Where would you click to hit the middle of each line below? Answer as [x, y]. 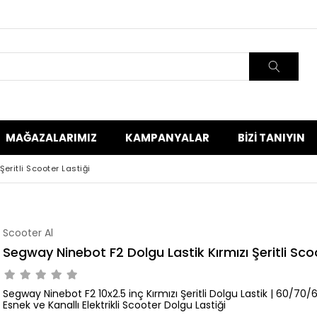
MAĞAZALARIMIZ [51, 138]
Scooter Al [28, 233]
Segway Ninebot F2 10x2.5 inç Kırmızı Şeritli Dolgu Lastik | [139, 294]
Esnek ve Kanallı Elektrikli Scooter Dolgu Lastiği [114, 305]
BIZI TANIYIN [271, 138]
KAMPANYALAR [167, 138]
